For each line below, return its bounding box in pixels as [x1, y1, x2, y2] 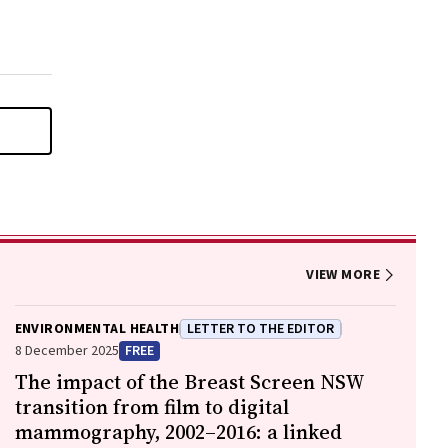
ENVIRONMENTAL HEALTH [14, 319, 180, 339]
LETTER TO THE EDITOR [187, 319, 335, 339]
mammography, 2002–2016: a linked [14, 418, 342, 446]
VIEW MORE [306, 265, 380, 285]
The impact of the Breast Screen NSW [14, 368, 364, 396]
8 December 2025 [14, 341, 119, 361]
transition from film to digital [14, 393, 289, 421]
